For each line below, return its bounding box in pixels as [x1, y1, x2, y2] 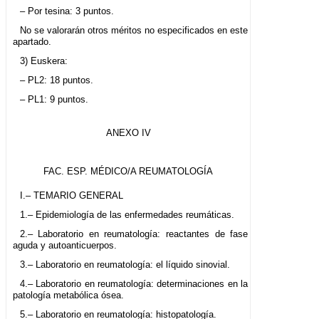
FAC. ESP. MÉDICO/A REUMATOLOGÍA [43, 166, 214, 177]
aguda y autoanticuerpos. [13, 240, 117, 251]
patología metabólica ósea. [13, 290, 124, 301]
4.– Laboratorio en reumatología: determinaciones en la [19, 278, 249, 290]
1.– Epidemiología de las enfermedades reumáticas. [19, 209, 234, 221]
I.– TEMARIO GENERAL [19, 190, 123, 202]
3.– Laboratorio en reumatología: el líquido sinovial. [19, 259, 230, 271]
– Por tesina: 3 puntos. [19, 6, 114, 17]
